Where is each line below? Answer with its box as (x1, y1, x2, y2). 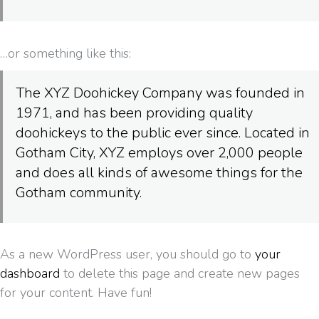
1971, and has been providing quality (16, 103, 253, 122)
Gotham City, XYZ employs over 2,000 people (16, 142, 303, 162)
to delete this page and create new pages (60, 265, 300, 282)
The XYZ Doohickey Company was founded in (16, 83, 305, 103)
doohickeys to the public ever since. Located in (16, 122, 310, 142)
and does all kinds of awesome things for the (16, 162, 303, 182)
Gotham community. (16, 182, 142, 202)
